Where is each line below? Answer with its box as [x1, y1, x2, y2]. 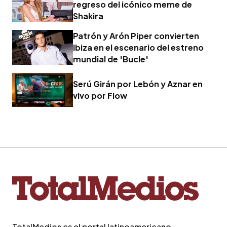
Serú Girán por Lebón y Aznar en [73, 79, 203, 90]
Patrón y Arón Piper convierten [73, 30, 199, 41]
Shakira [73, 10, 103, 21]
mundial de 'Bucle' [73, 53, 148, 64]
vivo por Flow [73, 90, 127, 101]
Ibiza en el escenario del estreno [73, 42, 204, 53]
